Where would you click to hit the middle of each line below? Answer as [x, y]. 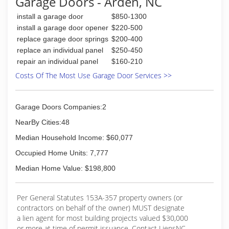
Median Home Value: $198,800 [65, 168]
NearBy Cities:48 [42, 122]
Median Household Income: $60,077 [74, 138]
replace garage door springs [63, 39]
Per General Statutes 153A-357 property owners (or [100, 198]
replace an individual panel [60, 50]
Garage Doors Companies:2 [61, 107]
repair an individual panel [58, 61]
